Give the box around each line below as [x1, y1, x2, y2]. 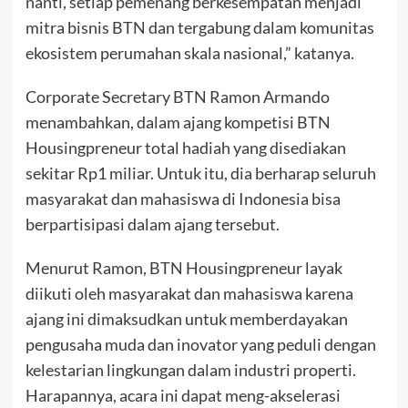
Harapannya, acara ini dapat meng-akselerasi [25, 385, 341, 406]
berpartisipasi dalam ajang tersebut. [25, 214, 280, 235]
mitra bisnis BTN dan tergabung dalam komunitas [25, 17, 374, 38]
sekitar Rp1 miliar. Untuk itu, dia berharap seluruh [25, 163, 376, 184]
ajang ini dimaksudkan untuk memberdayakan [25, 309, 348, 330]
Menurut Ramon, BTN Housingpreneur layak [25, 258, 342, 279]
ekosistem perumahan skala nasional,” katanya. [25, 43, 354, 64]
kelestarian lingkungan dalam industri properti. [25, 360, 356, 381]
